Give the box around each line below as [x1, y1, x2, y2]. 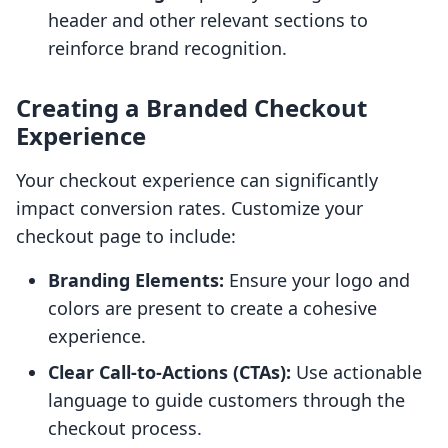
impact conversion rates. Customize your [16, 196, 363, 221]
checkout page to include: [16, 224, 236, 249]
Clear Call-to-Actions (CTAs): [48, 360, 291, 385]
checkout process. [48, 416, 202, 441]
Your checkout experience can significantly [16, 168, 378, 193]
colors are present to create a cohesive [48, 296, 377, 321]
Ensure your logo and [224, 268, 410, 293]
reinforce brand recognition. [48, 36, 287, 61]
